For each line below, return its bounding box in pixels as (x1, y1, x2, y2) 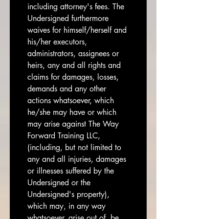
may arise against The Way (27, 119, 119, 129)
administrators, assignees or (27, 48, 119, 59)
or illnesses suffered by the (27, 166, 114, 176)
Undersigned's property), (27, 189, 109, 199)
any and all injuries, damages (27, 154, 126, 164)
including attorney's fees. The (27, 1, 124, 12)
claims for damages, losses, (27, 72, 119, 82)
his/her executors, (27, 37, 87, 47)
